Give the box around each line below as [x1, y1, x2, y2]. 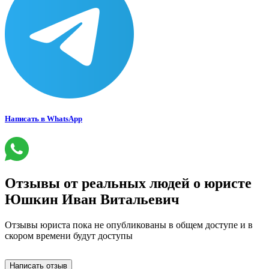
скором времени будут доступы [5, 230, 133, 241]
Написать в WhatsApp [5, 113, 82, 123]
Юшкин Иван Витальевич [5, 191, 180, 207]
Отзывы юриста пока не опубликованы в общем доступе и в [5, 219, 253, 230]
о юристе [190, 175, 252, 191]
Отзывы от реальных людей [5, 175, 190, 191]
